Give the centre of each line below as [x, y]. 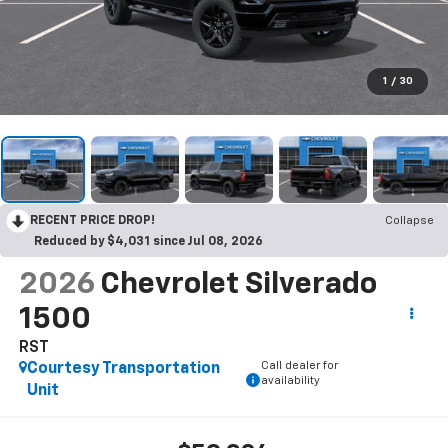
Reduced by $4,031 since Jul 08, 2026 [148, 242]
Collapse [409, 221]
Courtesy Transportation [123, 369]
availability [290, 381]
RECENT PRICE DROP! [92, 221]
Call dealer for [299, 366]
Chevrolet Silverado [238, 285]
